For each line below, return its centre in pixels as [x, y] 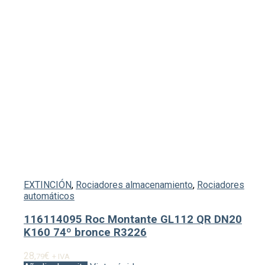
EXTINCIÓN [48, 185]
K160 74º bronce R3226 [85, 233]
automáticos [49, 196]
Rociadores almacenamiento [134, 185]
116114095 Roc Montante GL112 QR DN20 [133, 220]
